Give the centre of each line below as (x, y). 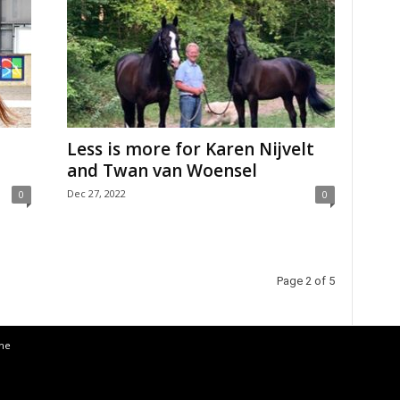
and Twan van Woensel (162, 171)
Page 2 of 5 (305, 281)
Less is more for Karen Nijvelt (190, 149)
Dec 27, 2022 (96, 193)
